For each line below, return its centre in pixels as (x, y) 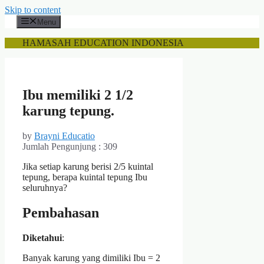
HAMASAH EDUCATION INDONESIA (103, 43)
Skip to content (33, 10)
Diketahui (42, 237)
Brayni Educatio (65, 136)
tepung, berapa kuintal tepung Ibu (85, 177)
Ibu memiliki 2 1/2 (78, 95)
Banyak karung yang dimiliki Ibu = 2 (91, 258)
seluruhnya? (45, 188)
